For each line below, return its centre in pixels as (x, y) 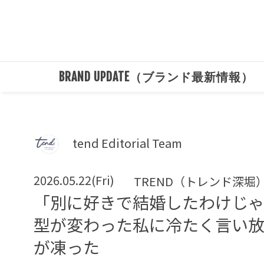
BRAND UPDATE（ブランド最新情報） (156, 77)
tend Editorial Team (127, 143)
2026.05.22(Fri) (74, 180)
